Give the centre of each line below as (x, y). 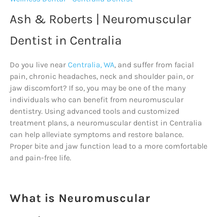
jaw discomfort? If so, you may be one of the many (98, 88)
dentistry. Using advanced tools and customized (94, 111)
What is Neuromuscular (80, 198)
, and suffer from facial (154, 65)
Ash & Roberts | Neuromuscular (100, 19)
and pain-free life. (40, 158)
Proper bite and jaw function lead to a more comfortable (108, 146)
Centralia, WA (91, 65)
